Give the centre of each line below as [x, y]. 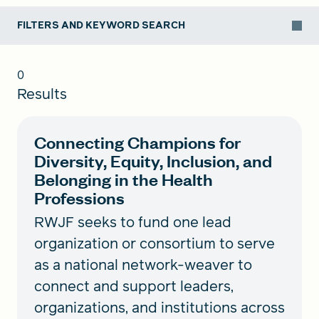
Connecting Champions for [137, 142]
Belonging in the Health [124, 179]
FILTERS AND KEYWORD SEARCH [101, 26]
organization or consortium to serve [155, 244]
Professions [79, 198]
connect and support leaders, [134, 287]
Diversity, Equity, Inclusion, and [153, 161]
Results [42, 94]
